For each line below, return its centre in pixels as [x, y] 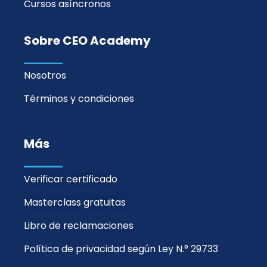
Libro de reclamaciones [79, 226]
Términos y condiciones [79, 99]
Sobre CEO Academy [88, 40]
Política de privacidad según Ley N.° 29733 [121, 249]
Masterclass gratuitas [75, 203]
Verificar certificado [71, 179]
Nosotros [45, 76]
